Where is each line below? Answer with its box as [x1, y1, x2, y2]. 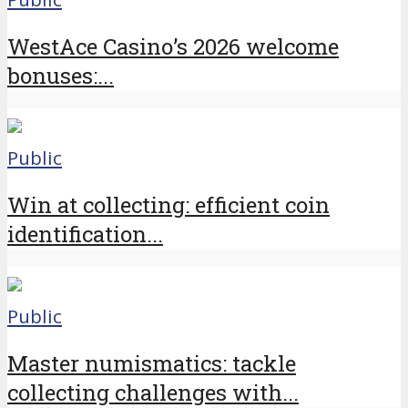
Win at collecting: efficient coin [7, 189, 330, 219]
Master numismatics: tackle [7, 348, 296, 378]
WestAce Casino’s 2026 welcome [7, 32, 339, 62]
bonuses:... [7, 61, 114, 91]
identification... [7, 219, 163, 249]
